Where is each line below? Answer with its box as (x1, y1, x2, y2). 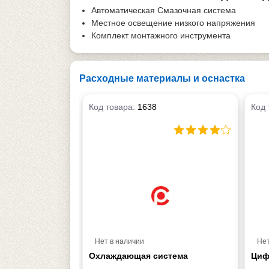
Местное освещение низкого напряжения (91, 17, 255, 28)
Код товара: (89, 101, 138, 112)
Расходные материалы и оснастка (79, 73, 245, 83)
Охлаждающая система (89, 250, 188, 261)
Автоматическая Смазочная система (91, 5, 236, 15)
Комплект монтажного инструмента (91, 30, 231, 40)
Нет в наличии (95, 237, 144, 246)
